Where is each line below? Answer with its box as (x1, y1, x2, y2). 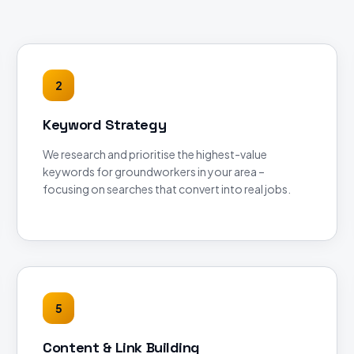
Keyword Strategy (43, 115, 167, 134)
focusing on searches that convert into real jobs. (43, 182, 292, 196)
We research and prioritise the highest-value (43, 147, 268, 161)
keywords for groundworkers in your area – (43, 164, 265, 179)
